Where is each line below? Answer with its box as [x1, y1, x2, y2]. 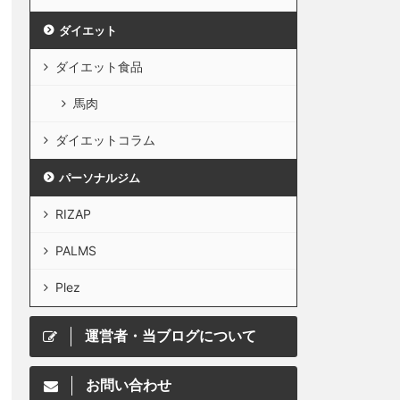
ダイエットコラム [55, 132, 155, 148]
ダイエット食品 [55, 59, 143, 75]
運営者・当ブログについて [85, 327, 256, 346]
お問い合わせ [86, 376, 171, 395]
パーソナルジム [59, 171, 140, 186]
